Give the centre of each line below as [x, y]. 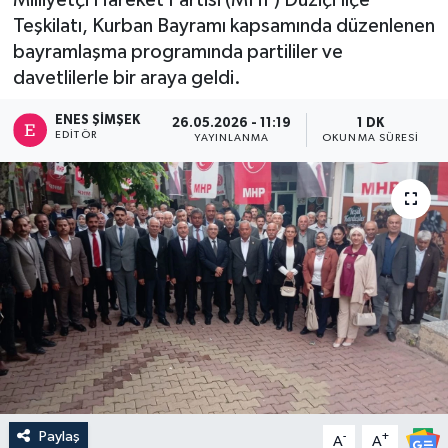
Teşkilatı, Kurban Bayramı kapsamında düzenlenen [223, 25]
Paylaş [59, 437]
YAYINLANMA [232, 137]
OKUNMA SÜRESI [371, 137]
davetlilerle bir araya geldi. [126, 77]
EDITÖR [76, 135]
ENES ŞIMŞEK [98, 121]
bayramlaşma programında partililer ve [177, 51]
